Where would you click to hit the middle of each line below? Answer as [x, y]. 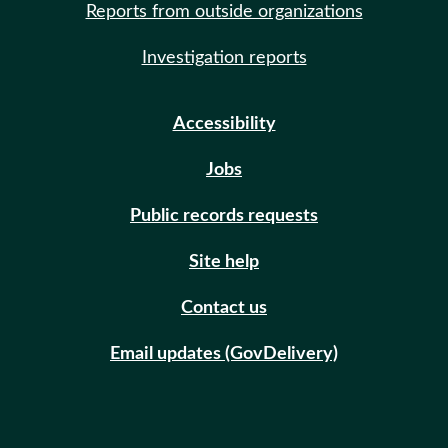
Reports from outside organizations [224, 12]
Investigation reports [224, 58]
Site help [224, 262]
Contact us [224, 308]
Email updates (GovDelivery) [224, 354]
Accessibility [224, 124]
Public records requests [224, 216]
